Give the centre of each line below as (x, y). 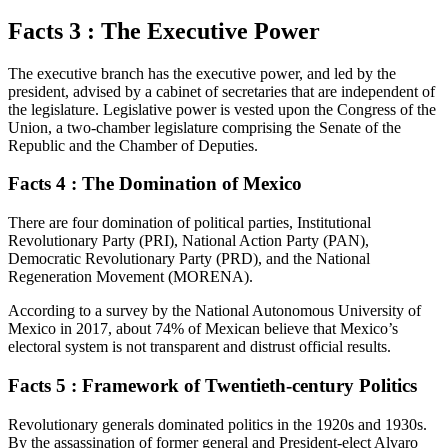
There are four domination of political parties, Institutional (189, 223)
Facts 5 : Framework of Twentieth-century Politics (212, 385)
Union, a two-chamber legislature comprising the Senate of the (204, 127)
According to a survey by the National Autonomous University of (214, 311)
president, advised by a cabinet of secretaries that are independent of (221, 91)
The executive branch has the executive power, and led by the (202, 73)
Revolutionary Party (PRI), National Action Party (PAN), (188, 241)
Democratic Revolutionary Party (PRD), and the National (189, 259)
